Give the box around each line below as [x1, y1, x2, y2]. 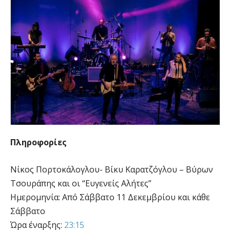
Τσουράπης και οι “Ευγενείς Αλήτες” [10, 177, 151, 189]
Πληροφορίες [10, 136, 67, 148]
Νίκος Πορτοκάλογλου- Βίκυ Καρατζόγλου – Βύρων [10, 163, 213, 175]
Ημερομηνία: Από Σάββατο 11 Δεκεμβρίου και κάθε [10, 191, 210, 203]
